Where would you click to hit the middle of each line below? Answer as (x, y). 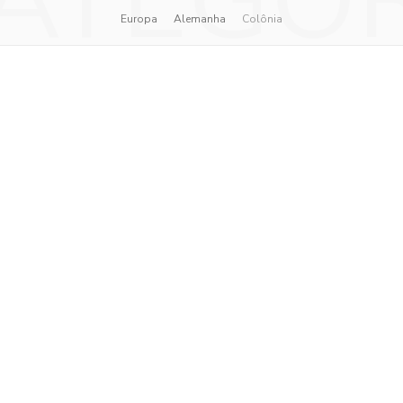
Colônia (262, 19)
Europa (139, 19)
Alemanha (200, 19)
